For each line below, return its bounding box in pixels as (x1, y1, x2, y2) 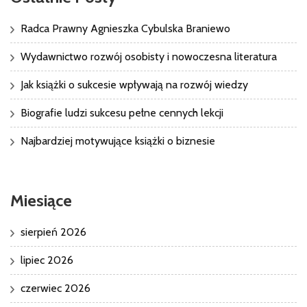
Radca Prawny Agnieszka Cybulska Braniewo (21, 22, 230, 35)
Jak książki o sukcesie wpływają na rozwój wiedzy (21, 78, 248, 91)
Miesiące (10, 191, 72, 210)
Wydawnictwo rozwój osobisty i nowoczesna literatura (21, 50, 277, 63)
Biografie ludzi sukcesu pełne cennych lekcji (21, 106, 223, 119)
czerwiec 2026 (21, 281, 90, 295)
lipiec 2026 (21, 253, 73, 267)
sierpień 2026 (21, 225, 86, 238)
